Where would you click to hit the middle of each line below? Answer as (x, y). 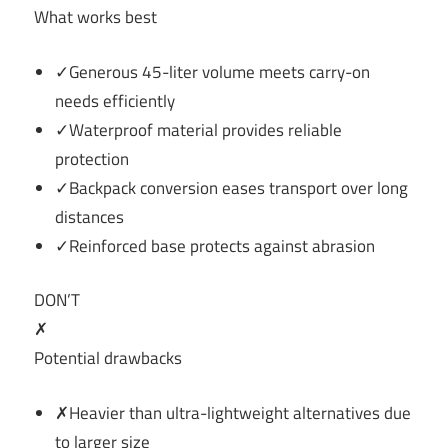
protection (92, 158)
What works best (95, 17)
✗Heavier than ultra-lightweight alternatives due (233, 412)
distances (90, 216)
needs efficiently (115, 100)
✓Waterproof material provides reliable (199, 129)
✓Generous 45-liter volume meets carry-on (213, 71)
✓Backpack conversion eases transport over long (232, 187)
